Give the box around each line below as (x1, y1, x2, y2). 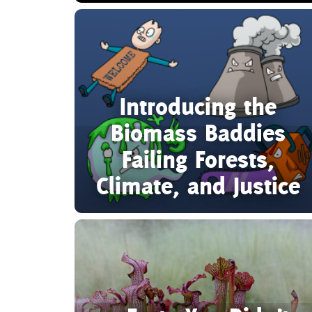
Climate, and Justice (96, 170, 300, 201)
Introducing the (120, 91, 276, 121)
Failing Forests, (122, 143, 274, 174)
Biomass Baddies (111, 117, 286, 148)
